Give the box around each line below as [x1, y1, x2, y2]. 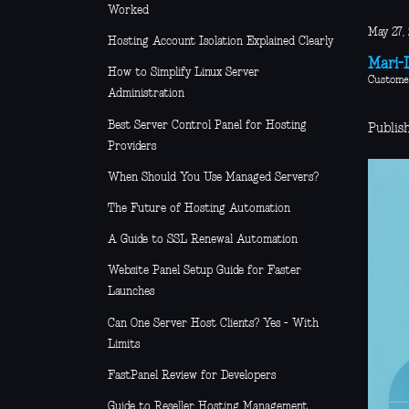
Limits [108, 338, 140, 351]
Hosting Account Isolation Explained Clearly [108, 36, 333, 48]
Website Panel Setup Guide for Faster [108, 265, 301, 278]
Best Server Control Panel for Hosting [108, 119, 307, 131]
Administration [108, 88, 184, 100]
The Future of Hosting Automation [108, 203, 290, 215]
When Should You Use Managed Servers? [108, 171, 319, 184]
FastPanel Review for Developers [108, 369, 276, 382]
